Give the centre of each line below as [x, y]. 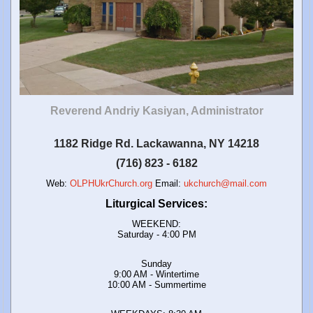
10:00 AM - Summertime [156, 284]
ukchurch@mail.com [225, 183]
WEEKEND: [156, 224]
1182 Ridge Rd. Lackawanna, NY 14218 [156, 143]
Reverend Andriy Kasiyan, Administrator [156, 110]
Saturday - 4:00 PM [156, 234]
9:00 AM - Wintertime [156, 274]
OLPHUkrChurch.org [111, 183]
